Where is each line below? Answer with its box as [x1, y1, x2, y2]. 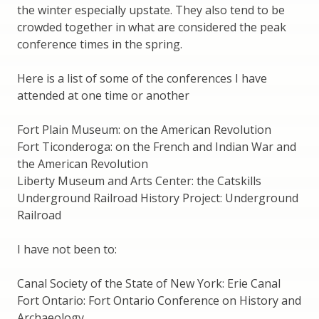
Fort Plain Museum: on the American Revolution [17, 121, 271, 137]
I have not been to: [17, 241, 117, 257]
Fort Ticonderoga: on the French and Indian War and [17, 138, 296, 155]
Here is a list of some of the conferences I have [17, 70, 267, 86]
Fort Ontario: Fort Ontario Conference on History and [17, 292, 301, 308]
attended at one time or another [17, 87, 189, 103]
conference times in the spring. [17, 36, 182, 52]
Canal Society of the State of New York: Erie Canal [17, 275, 281, 291]
